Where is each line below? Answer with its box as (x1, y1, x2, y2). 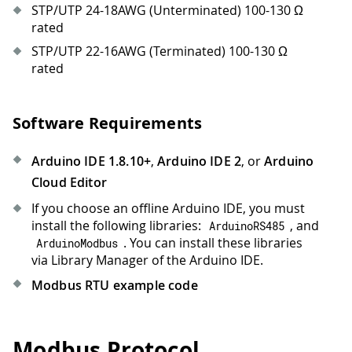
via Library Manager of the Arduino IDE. (31, 251, 263, 269)
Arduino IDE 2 (157, 152, 242, 170)
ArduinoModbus (36, 236, 119, 251)
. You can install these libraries (123, 234, 302, 252)
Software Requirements (13, 112, 203, 134)
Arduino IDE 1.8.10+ (31, 152, 152, 170)
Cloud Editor (31, 174, 107, 192)
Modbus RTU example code (31, 277, 198, 295)
